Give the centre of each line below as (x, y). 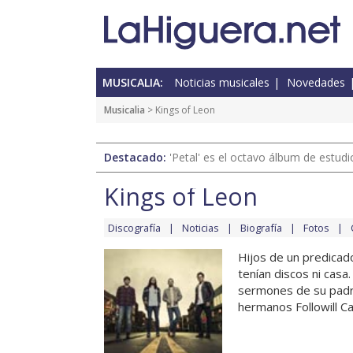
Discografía (134, 228)
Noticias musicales (222, 83)
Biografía (261, 228)
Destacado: (137, 158)
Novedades (316, 83)
